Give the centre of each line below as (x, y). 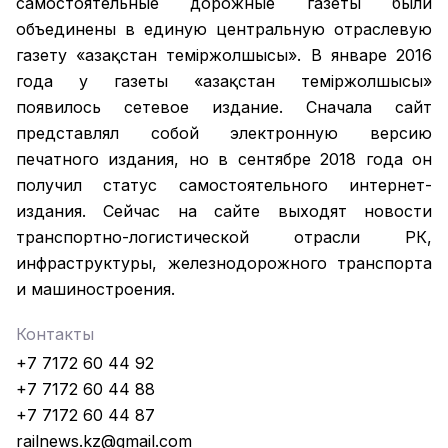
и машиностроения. (95, 288)
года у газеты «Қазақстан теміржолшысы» (224, 80)
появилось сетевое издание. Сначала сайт (224, 106)
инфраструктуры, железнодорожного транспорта (224, 262)
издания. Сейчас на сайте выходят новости (224, 210)
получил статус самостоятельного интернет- (224, 184)
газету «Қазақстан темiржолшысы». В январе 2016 (224, 54)
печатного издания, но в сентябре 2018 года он (224, 158)
